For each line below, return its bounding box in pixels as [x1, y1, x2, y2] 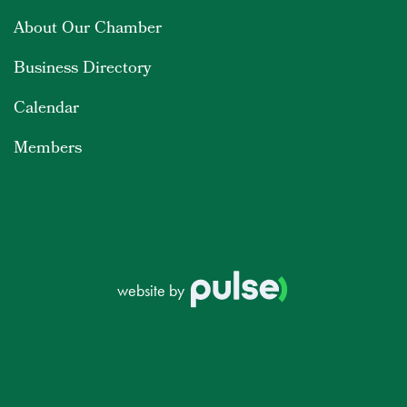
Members [14, 135, 82, 164]
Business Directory [14, 55, 151, 84]
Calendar [14, 95, 79, 124]
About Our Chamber [14, 15, 162, 45]
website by [117, 279, 188, 301]
